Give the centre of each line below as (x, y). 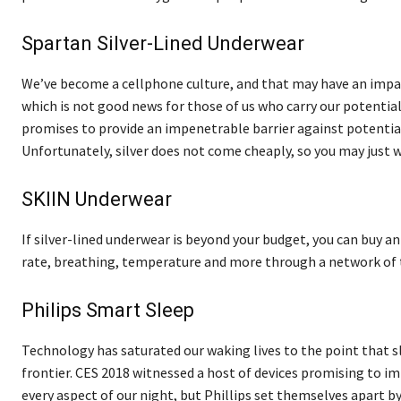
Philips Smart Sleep (108, 310)
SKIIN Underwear (97, 199)
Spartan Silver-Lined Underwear (163, 43)
